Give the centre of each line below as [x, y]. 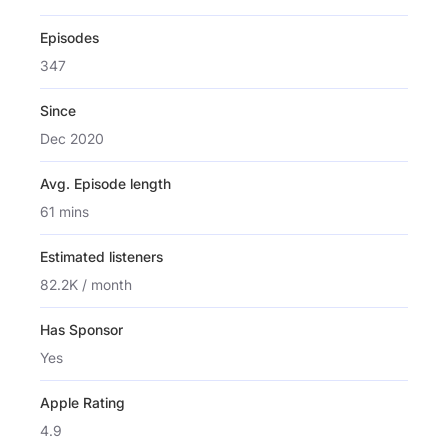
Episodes [69, 37]
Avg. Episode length [105, 183]
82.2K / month [86, 284]
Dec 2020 [72, 138]
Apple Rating [82, 402]
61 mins [64, 211]
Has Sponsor [81, 329]
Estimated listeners [101, 256]
